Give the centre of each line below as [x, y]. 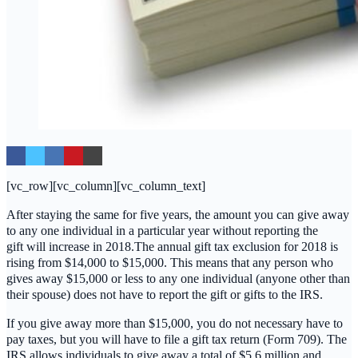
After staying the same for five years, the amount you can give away [178, 215]
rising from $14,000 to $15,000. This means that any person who [170, 263]
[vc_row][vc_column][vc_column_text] [106, 186]
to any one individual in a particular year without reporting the [162, 231]
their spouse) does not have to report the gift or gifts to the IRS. [165, 295]
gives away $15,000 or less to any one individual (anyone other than [178, 279]
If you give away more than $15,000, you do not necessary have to [175, 324]
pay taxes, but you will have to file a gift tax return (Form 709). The [177, 340]
